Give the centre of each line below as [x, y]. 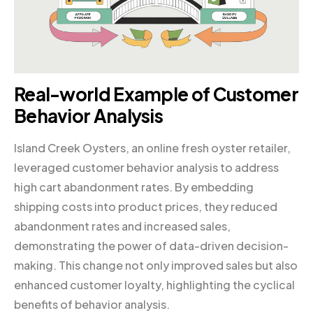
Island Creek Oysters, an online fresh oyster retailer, [152, 148]
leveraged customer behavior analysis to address [146, 168]
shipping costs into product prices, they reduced [146, 207]
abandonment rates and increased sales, [122, 226]
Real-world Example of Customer [156, 94]
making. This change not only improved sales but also [156, 265]
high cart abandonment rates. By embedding [134, 187]
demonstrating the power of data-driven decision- [151, 246]
